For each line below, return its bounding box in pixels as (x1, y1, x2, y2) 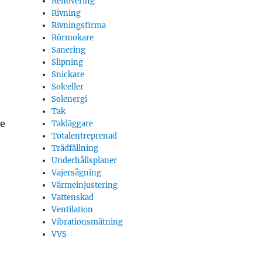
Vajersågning (51, 168, 102, 178)
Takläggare (51, 119, 94, 129)
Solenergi (51, 94, 88, 104)
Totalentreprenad (51, 131, 118, 141)
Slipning (51, 57, 84, 67)
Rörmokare (51, 33, 94, 43)
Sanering (51, 45, 86, 55)
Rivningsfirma (51, 20, 106, 30)
